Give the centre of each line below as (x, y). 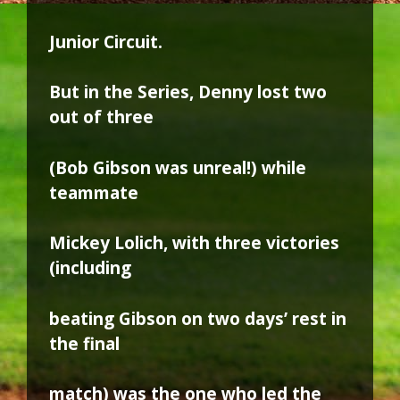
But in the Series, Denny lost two (188, 92)
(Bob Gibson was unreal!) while (178, 167)
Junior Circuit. (106, 42)
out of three (101, 117)
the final (84, 343)
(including (90, 268)
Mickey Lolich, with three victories (194, 243)
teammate (94, 192)
